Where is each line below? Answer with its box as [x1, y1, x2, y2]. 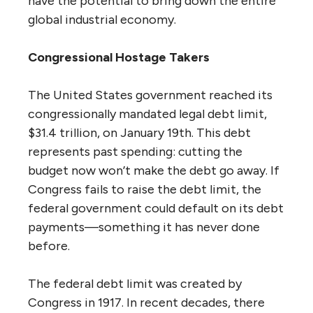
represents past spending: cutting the [28, 144, 242, 160]
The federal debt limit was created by [28, 276, 242, 292]
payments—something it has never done [28, 219, 260, 235]
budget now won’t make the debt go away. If [28, 163, 279, 179]
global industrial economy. [28, 12, 176, 28]
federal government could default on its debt [28, 201, 284, 217]
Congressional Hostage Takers [28, 50, 210, 66]
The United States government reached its [28, 87, 272, 103]
